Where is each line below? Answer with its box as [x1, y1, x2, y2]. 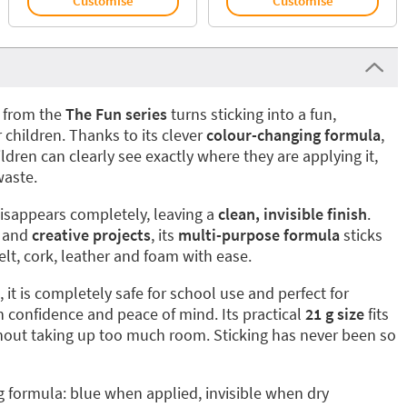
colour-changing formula [205, 124, 381, 145]
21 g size [304, 303, 364, 324]
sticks [339, 223, 382, 245]
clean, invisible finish [217, 203, 367, 224]
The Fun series [65, 103, 167, 124]
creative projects [31, 223, 151, 245]
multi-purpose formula [177, 223, 340, 245]
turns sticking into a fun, [166, 103, 336, 124]
